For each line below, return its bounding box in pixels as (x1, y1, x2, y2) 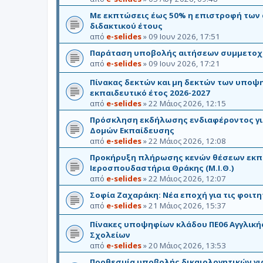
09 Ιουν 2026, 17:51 (149, 31, 220, 42)
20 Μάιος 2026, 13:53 (149, 240, 226, 251)
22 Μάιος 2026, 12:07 (149, 173, 226, 184)
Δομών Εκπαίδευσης (90, 124, 174, 136)
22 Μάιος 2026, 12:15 (149, 97, 226, 109)
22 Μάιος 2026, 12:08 (149, 135, 226, 146)
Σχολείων (90, 229, 130, 240)
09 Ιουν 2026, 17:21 (149, 58, 220, 69)
